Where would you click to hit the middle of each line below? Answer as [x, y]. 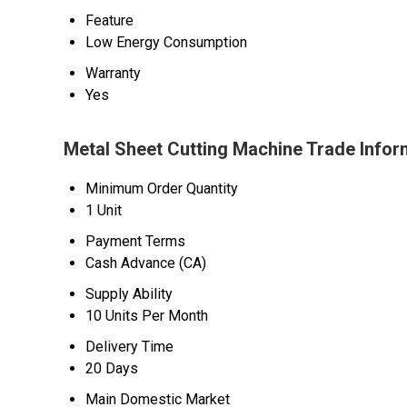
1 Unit [104, 210]
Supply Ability [129, 294]
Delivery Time [129, 347]
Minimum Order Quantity [162, 189]
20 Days [112, 368]
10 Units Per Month [147, 316]
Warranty [113, 73]
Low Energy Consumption [166, 42]
